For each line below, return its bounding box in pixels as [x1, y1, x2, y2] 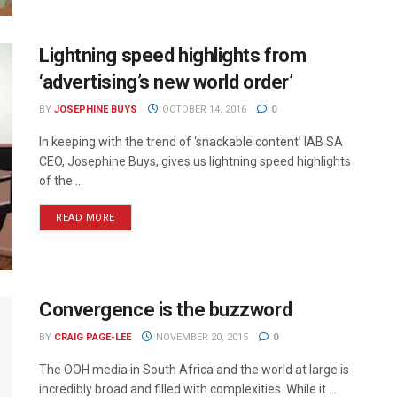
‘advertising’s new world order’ [39, 70, 293, 93]
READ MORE [56, 211, 115, 223]
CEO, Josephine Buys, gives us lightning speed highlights [39, 153, 351, 168]
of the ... [39, 173, 83, 188]
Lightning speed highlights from [39, 43, 307, 66]
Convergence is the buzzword [39, 299, 292, 322]
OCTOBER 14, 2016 [159, 103, 246, 115]
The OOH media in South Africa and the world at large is [39, 362, 349, 378]
